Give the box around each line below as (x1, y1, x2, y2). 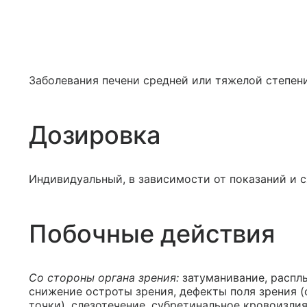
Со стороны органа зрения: (29, 271, 179, 285)
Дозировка (29, 120, 161, 151)
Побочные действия (29, 219, 275, 249)
